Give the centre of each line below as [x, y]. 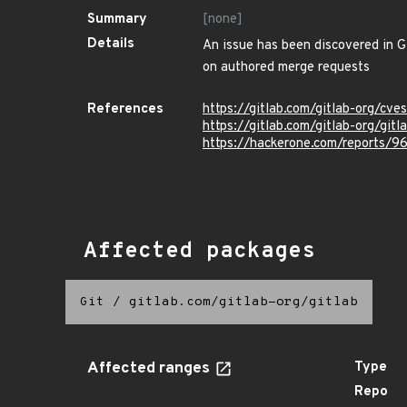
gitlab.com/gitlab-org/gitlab [243, 302]
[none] [223, 20]
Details [111, 44]
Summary [117, 20]
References [125, 109]
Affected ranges [150, 369]
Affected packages [199, 252]
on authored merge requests [286, 68]
